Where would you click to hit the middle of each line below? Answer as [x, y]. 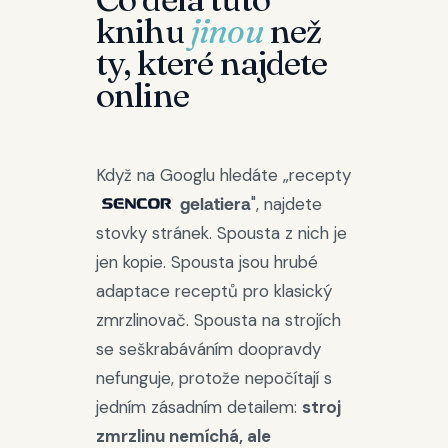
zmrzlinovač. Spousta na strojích [218, 320]
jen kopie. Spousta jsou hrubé [207, 262]
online [142, 95]
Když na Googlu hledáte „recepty [223, 175]
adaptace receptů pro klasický [214, 291]
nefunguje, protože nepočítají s [214, 378]
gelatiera [215, 204]
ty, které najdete [212, 63]
